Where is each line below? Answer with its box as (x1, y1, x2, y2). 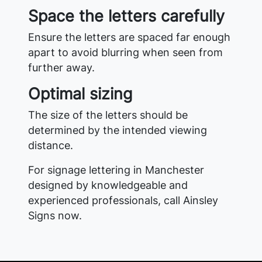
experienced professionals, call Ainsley (28, 194, 218, 206)
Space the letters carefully (28, 6, 225, 25)
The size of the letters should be (28, 108, 188, 121)
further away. (28, 61, 95, 74)
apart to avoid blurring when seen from (28, 46, 223, 58)
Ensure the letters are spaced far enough (28, 30, 230, 43)
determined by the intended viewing (28, 123, 207, 136)
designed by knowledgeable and (28, 178, 188, 191)
